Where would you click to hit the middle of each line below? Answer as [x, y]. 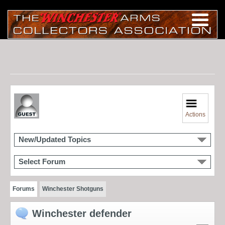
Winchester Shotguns [73, 189]
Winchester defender [82, 213]
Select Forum [42, 161]
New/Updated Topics [55, 139]
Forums [24, 189]
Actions [196, 114]
